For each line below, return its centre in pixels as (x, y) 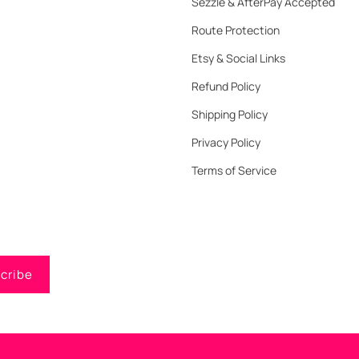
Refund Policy (226, 86)
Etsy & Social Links (238, 58)
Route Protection (236, 30)
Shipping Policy (230, 114)
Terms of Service (234, 170)
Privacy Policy (226, 142)
